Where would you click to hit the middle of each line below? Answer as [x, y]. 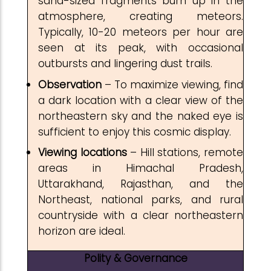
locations [103, 152]
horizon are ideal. [82, 231]
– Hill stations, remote [185, 152]
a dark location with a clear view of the [141, 100]
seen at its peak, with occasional [141, 48]
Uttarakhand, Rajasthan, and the [141, 184]
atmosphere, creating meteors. [141, 16]
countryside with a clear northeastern [141, 215]
